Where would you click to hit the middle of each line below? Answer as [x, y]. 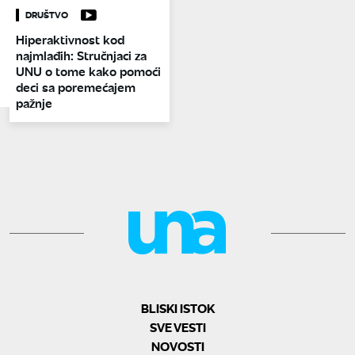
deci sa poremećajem [76, 87]
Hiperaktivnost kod [70, 40]
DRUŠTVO [47, 15]
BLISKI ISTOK [177, 308]
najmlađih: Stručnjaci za [81, 55]
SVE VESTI [177, 327]
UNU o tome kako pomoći [88, 71]
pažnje [34, 103]
